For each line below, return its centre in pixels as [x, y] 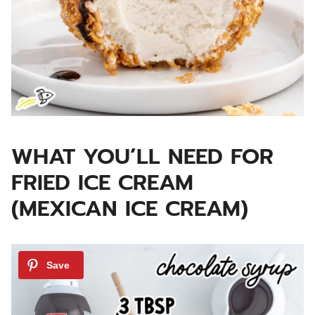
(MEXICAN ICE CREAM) [130, 208]
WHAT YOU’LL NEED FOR [142, 156]
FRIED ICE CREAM [102, 182]
